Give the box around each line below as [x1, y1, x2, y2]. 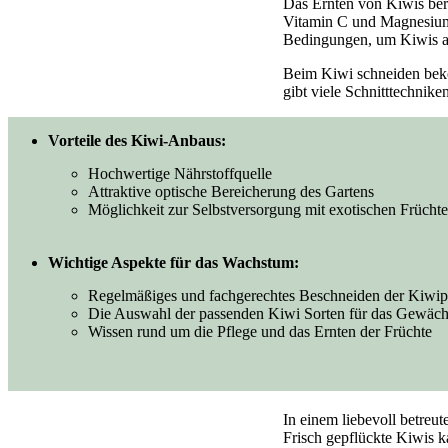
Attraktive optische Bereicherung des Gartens [88, 182, 374, 200]
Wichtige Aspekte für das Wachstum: [48, 253, 299, 271]
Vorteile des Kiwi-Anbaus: [48, 131, 226, 149]
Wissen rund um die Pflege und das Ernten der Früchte [88, 322, 432, 340]
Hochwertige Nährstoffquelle [88, 164, 272, 182]
